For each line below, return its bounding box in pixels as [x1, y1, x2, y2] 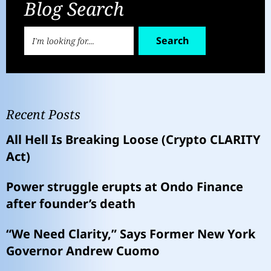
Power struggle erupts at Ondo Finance [6, 178, 243, 195]
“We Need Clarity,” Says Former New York [6, 225, 255, 242]
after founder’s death [6, 195, 135, 212]
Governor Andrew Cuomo [6, 242, 160, 259]
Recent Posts [6, 105, 80, 123]
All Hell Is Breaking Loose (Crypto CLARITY [6, 131, 261, 148]
